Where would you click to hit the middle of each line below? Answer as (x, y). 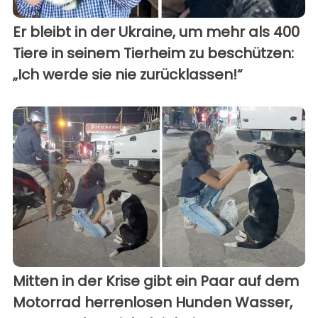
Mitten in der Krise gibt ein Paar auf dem (156, 281)
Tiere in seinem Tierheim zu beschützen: (153, 53)
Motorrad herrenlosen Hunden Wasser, (153, 302)
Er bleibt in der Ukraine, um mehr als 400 (156, 32)
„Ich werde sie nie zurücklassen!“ (128, 74)
